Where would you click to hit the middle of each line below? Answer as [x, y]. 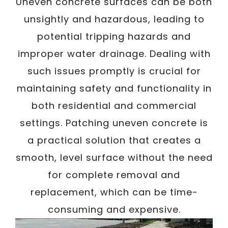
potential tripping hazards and [114, 36]
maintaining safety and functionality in [114, 88]
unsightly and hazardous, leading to [114, 19]
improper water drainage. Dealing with [114, 54]
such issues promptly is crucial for [114, 71]
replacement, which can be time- [114, 192]
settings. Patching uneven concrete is [114, 123]
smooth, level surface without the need [114, 158]
